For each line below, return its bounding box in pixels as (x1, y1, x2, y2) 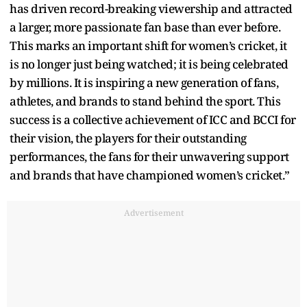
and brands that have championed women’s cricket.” (10, 167, 290, 183)
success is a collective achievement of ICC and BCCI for (10, 111, 296, 127)
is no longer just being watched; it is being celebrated (10, 56, 288, 72)
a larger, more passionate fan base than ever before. (10, 19, 280, 35)
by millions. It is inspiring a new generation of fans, (10, 74, 278, 90)
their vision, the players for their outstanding (10, 130, 247, 146)
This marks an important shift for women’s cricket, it (10, 37, 287, 53)
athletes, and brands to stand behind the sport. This (10, 93, 280, 109)
